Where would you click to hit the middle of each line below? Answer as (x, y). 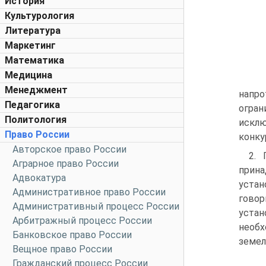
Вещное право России (62, 249)
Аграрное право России (66, 164)
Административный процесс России (96, 206)
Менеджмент (36, 90)
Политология (36, 120)
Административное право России (89, 192)
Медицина (28, 75)
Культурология (39, 16)
